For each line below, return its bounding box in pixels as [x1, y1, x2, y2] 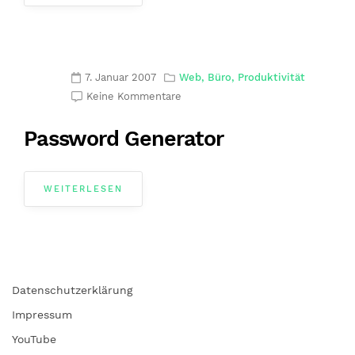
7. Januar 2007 [85, 71, 157, 84]
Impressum [12, 308, 72, 322]
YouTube [12, 333, 56, 346]
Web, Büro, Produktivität [179, 71, 306, 84]
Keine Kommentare [86, 90, 181, 103]
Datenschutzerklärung [12, 284, 132, 297]
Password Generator [24, 126, 223, 152]
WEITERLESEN [44, 184, 123, 195]
